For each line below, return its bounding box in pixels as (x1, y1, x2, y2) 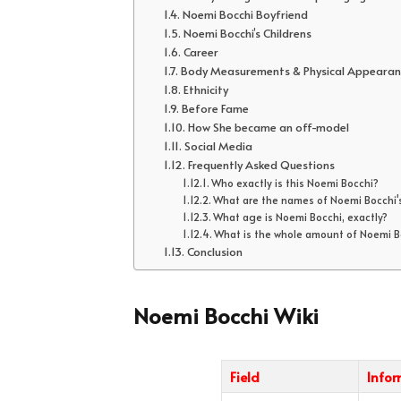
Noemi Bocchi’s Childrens (183, 25, 311, 42)
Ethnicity (183, 81, 228, 98)
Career (183, 44, 218, 61)
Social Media (183, 138, 252, 155)
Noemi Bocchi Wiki (133, 300, 320, 330)
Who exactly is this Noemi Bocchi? (211, 175, 380, 191)
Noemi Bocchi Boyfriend (182, 6, 308, 23)
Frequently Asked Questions (187, 157, 337, 174)
